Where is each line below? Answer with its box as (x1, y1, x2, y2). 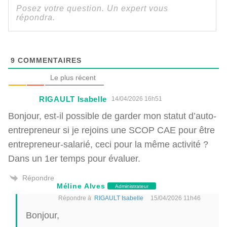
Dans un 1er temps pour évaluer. (8, 153, 140, 164)
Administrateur (115, 182, 149, 189)
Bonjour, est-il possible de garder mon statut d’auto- (8, 110, 216, 122)
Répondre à (58, 194, 94, 202)
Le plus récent (50, 73, 96, 82)
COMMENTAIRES (15, 56, 82, 65)
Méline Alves (57, 181, 105, 191)
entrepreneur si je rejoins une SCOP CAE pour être (8, 125, 215, 136)
